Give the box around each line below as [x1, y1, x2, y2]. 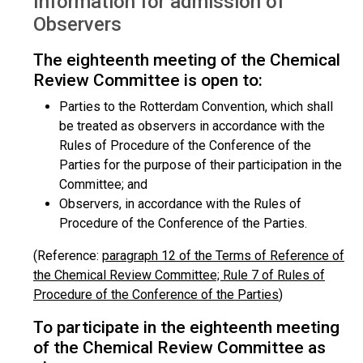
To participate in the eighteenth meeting [33, 318, 340, 337]
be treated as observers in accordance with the [59, 118, 325, 134]
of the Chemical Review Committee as [33, 338, 326, 357]
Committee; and [59, 177, 147, 192]
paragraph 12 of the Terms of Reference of [102, 248, 344, 263]
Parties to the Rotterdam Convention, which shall [59, 99, 333, 114]
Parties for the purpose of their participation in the [59, 157, 342, 173]
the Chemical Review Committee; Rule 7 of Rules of [33, 267, 325, 283]
